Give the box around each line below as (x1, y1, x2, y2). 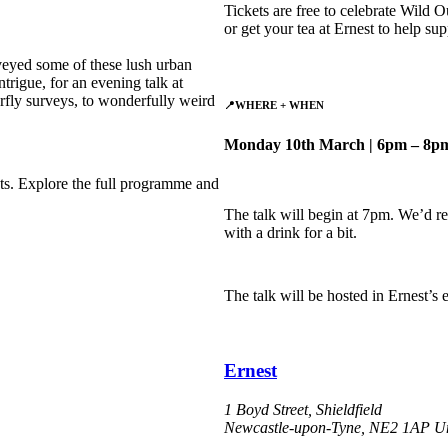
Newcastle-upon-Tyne (224, 418, 361, 436)
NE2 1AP (369, 418, 430, 436)
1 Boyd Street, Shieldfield (224, 400, 382, 418)
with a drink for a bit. (224, 224, 357, 242)
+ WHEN (277, 99, 324, 112)
